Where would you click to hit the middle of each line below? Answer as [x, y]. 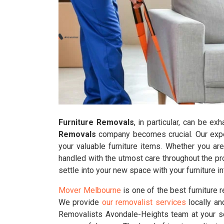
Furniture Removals [96, 122]
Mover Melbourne [90, 190]
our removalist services [144, 202]
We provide [80, 202]
